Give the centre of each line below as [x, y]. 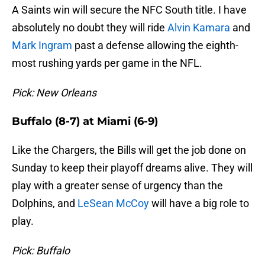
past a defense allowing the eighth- [155, 46]
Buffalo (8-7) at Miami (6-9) [85, 122]
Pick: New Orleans [54, 93]
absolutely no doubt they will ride [90, 28]
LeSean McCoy [113, 203]
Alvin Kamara [199, 28]
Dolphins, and [45, 203]
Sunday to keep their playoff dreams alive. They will [132, 168]
